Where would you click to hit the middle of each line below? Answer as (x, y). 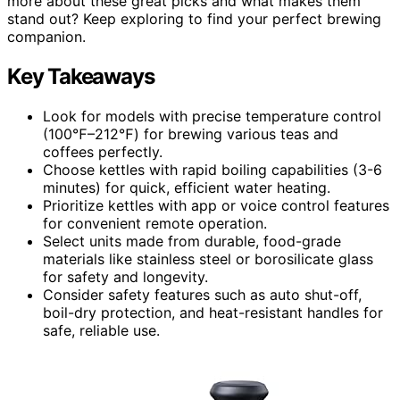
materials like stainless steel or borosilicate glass (208, 258)
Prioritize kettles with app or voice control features (216, 205)
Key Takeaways (81, 76)
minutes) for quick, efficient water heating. (187, 187)
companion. (46, 36)
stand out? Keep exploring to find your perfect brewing (194, 18)
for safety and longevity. (125, 276)
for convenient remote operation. (155, 223)
